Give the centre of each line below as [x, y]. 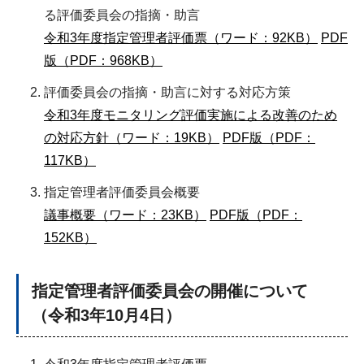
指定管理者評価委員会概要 [122, 192]
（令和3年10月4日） [106, 315]
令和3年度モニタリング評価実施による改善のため [191, 115]
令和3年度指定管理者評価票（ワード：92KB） [181, 38]
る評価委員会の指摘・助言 [122, 15]
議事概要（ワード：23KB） [125, 215]
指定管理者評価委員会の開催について [170, 291]
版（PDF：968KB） [103, 61]
